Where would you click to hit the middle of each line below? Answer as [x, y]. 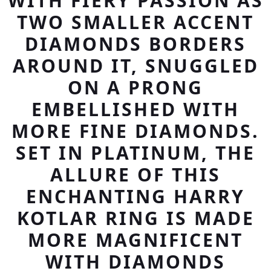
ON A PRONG [135, 87]
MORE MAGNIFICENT [135, 240]
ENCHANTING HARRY [135, 196]
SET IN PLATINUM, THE [135, 153]
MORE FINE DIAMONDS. [135, 131]
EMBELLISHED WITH [135, 109]
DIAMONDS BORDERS [135, 44]
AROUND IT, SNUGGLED [135, 66]
